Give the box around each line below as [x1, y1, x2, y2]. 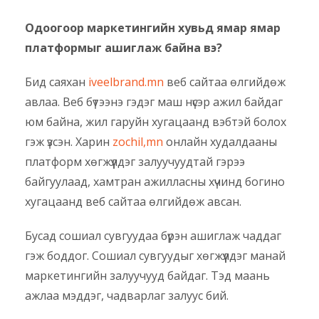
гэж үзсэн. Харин [25, 134, 113, 150]
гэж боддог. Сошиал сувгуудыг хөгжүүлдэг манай [25, 248, 286, 264]
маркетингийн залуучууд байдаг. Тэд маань [25, 268, 270, 284]
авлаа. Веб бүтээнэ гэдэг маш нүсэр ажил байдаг [25, 94, 283, 110]
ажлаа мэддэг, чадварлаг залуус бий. [25, 288, 229, 304]
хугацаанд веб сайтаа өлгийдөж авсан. [25, 194, 241, 210]
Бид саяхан [25, 74, 88, 90]
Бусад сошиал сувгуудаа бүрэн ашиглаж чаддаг [25, 228, 281, 244]
